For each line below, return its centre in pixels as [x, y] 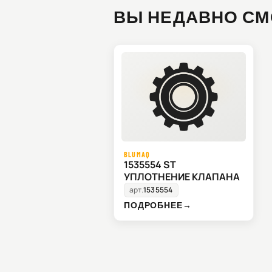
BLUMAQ [137, 155]
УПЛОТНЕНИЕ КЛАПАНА [182, 177]
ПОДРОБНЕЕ [153, 205]
